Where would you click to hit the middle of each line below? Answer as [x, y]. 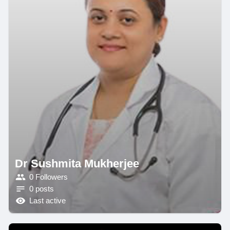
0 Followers [48, 177]
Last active [47, 201]
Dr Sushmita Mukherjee [77, 163]
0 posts [41, 189]
